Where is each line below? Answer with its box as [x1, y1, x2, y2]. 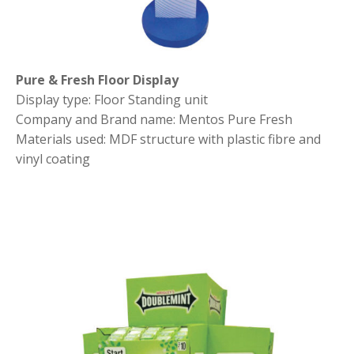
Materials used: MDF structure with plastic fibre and [16, 130, 321, 149]
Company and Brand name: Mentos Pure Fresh [16, 111, 292, 129]
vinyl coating [16, 150, 90, 168]
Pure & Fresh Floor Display [16, 71, 179, 89]
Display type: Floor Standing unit [16, 91, 208, 109]
